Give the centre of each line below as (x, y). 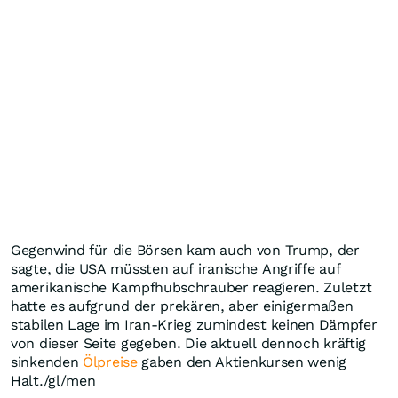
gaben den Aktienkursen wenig (242, 362)
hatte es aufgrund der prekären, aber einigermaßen (182, 306)
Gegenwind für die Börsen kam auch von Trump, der (185, 251)
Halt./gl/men (53, 381)
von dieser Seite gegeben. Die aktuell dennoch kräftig (189, 344)
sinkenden (47, 362)
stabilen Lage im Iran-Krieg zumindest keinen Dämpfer (194, 325)
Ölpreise (110, 362)
